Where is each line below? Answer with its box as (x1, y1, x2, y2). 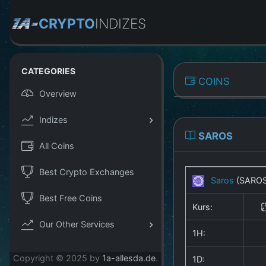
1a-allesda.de (102, 253, 156, 264)
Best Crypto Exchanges (39, 166, 134, 177)
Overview (39, 88, 77, 99)
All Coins (39, 140, 74, 151)
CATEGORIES (21, 66, 75, 76)
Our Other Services (39, 218, 115, 229)
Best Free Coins (39, 192, 102, 203)
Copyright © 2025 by (13, 253, 102, 264)
